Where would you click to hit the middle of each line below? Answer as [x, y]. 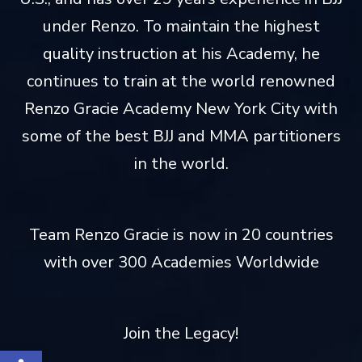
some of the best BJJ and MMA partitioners [181, 136]
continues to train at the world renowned [181, 81]
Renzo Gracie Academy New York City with [181, 108]
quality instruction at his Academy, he [181, 53]
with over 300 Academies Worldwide [181, 262]
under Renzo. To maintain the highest [181, 26]
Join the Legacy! [181, 333]
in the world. [181, 163]
